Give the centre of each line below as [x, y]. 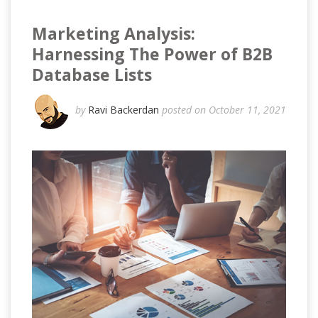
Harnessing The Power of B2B [152, 54]
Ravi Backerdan [125, 110]
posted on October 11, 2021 [224, 110]
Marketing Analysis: [114, 33]
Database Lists [92, 74]
